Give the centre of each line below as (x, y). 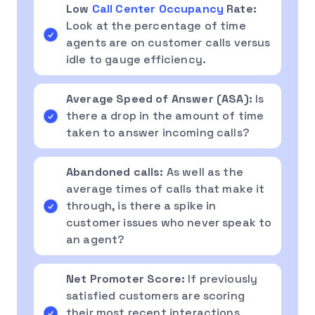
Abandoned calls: (116, 172)
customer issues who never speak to (169, 222)
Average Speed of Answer (140, 98)
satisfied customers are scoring (155, 295)
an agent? (96, 239)
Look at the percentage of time (156, 25)
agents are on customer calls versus (168, 42)
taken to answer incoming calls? (158, 132)
